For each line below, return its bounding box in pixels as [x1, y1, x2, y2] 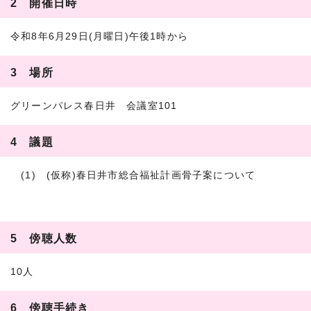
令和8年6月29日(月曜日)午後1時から [10, 31, 188, 42]
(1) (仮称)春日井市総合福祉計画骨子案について [10, 169, 256, 180]
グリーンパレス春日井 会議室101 [10, 100, 178, 111]
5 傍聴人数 [10, 231, 78, 244]
